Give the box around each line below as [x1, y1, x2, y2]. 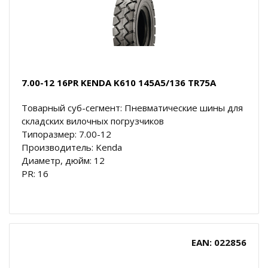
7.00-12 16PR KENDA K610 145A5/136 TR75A [22, 76, 216, 89]
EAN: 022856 [191, 236, 246, 248]
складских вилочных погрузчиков [22, 114, 164, 127]
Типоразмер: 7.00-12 [22, 127, 111, 140]
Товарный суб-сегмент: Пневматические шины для [22, 101, 243, 114]
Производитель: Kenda [22, 141, 122, 153]
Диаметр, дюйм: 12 [22, 154, 105, 166]
